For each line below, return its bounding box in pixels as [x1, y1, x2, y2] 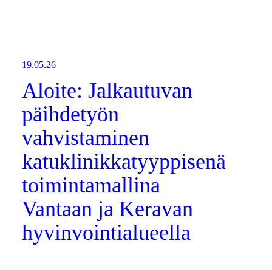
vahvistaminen [22, 126, 150, 150]
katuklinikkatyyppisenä [22, 149, 226, 174]
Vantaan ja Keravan [22, 197, 194, 221]
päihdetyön [22, 102, 120, 126]
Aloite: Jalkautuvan [22, 78, 193, 103]
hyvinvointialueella [22, 220, 191, 245]
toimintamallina [22, 173, 161, 197]
